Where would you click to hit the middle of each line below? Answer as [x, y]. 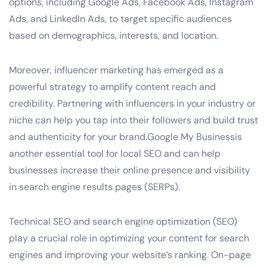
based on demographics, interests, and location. [114, 35]
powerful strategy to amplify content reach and [112, 86]
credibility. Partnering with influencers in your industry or [132, 103]
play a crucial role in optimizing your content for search [129, 238]
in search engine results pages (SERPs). [94, 187]
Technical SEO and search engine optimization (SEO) [123, 221]
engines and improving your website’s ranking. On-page [130, 254]
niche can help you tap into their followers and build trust [133, 120]
